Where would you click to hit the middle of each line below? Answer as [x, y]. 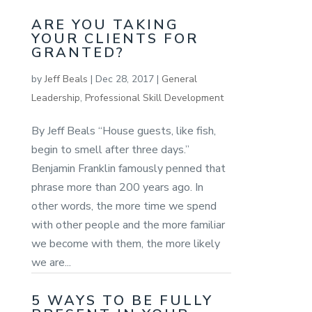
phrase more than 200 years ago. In [117, 187]
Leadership [55, 97]
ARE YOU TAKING [105, 24]
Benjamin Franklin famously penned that [128, 168]
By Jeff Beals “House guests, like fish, [123, 131]
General [179, 79]
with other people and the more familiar [128, 225]
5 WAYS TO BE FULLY [122, 300]
